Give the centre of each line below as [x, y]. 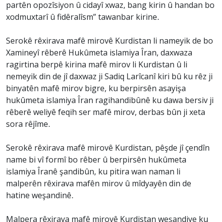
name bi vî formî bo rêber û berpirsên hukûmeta [96, 160]
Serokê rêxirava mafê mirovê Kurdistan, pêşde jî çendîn [108, 148]
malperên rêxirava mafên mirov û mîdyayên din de [99, 184]
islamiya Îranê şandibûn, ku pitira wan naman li [93, 172]
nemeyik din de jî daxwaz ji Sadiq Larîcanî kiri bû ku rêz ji [109, 77]
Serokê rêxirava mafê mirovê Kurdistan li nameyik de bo [110, 41]
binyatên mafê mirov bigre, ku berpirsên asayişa [96, 89]
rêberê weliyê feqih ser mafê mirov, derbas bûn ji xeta [106, 113]
